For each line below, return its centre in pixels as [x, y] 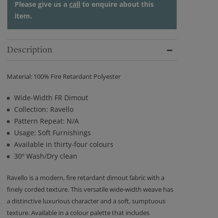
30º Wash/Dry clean [47, 156]
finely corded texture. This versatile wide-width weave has [90, 189]
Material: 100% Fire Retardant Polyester [64, 76]
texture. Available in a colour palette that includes [78, 213]
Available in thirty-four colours [64, 144]
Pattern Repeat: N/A [46, 121]
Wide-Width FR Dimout [51, 98]
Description [30, 50]
